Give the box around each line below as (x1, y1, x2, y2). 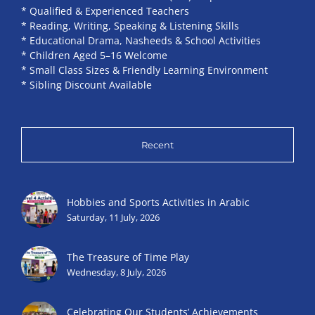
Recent (141, 139, 174, 151)
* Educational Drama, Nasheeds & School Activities (21, 34, 261, 48)
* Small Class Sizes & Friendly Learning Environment (21, 63, 268, 77)
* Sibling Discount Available (21, 78, 152, 92)
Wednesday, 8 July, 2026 (67, 265, 166, 278)
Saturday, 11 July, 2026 (67, 210, 160, 224)
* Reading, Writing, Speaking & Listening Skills (21, 19, 239, 33)
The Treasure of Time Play (67, 250, 189, 264)
